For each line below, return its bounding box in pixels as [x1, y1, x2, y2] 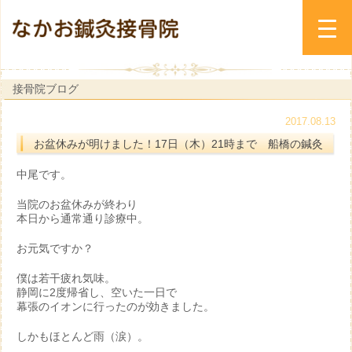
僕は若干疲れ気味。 [16, 272, 115, 284]
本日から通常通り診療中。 [16, 212, 148, 225]
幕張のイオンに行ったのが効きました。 [16, 300, 214, 313]
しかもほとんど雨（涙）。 [16, 330, 148, 343]
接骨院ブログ [13, 82, 79, 95]
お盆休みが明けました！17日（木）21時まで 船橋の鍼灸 [34, 137, 323, 150]
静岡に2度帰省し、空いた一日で [16, 286, 177, 299]
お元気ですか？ [16, 242, 93, 255]
